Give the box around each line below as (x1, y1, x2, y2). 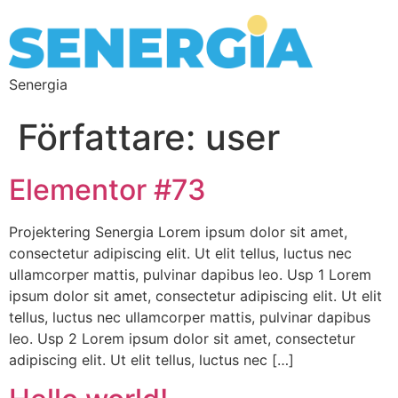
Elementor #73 (9, 171, 206, 207)
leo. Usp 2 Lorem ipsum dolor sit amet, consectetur (9, 329, 355, 347)
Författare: (18, 115, 205, 159)
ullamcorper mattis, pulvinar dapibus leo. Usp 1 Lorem (9, 265, 371, 283)
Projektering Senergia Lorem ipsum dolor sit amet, (9, 222, 347, 241)
